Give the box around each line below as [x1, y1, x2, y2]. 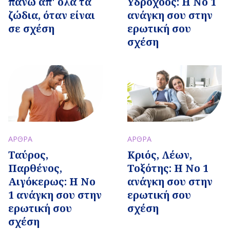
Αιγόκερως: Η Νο [8, 175, 95, 189]
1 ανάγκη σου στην [8, 188, 102, 202]
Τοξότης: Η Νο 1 [127, 161, 208, 176]
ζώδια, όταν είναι [8, 8, 95, 22]
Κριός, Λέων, [127, 148, 192, 162]
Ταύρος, [8, 148, 48, 162]
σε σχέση [8, 22, 54, 35]
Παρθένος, [8, 161, 62, 176]
